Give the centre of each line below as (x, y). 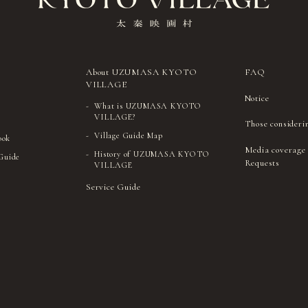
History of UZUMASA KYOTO (152, 154)
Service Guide (113, 187)
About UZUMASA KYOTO (142, 72)
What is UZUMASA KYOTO (148, 106)
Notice (257, 98)
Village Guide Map (129, 136)
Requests (262, 163)
